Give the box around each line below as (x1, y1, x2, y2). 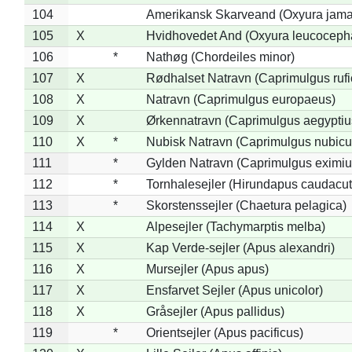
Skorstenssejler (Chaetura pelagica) (145, 198, 346, 212)
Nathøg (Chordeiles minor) (145, 49, 295, 64)
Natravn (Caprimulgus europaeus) (145, 92, 335, 106)
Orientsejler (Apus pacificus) (145, 325, 303, 339)
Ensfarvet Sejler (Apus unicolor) (145, 283, 323, 297)
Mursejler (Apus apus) (145, 262, 269, 276)
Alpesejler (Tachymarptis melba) (145, 219, 325, 233)
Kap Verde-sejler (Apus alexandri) (145, 240, 335, 255)
